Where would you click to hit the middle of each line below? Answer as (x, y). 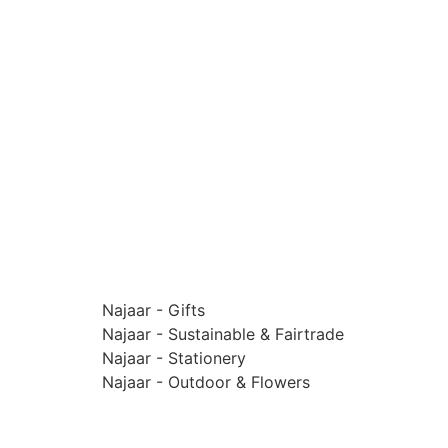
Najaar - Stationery (174, 358)
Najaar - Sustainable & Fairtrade (223, 334)
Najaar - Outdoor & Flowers (206, 382)
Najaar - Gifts (153, 310)
